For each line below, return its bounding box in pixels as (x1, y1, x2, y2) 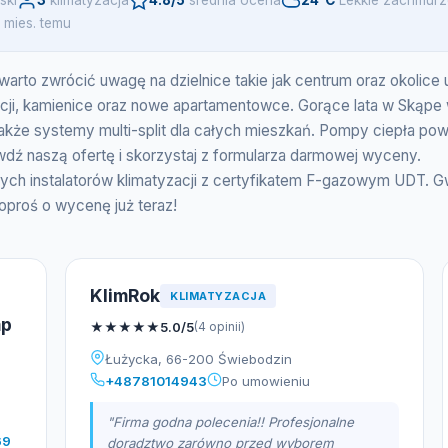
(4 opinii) (194, 319, 245, 334)
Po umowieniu (222, 373, 310, 389)
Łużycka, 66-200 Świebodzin (105, 351, 292, 367)
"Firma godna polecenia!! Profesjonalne (107, 414, 354, 430)
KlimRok (90, 285, 160, 306)
